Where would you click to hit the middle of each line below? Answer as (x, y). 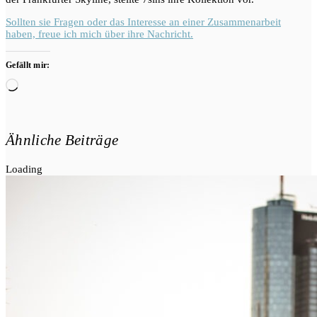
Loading (24, 169)
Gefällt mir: (28, 65)
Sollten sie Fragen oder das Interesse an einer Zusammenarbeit (143, 22)
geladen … (42, 96)
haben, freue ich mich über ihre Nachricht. (99, 34)
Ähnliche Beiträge (62, 140)
